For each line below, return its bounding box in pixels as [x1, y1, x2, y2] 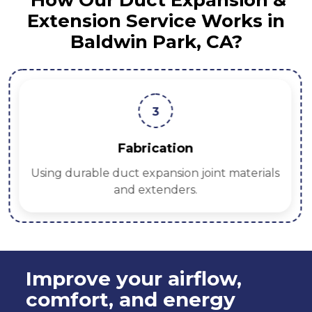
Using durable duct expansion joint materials [31, 166, 280, 180]
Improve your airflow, [26, 267, 242, 291]
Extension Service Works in [27, 10, 285, 33]
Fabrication [117, 141, 193, 157]
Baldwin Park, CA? [70, 31, 242, 54]
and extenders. [113, 183, 197, 197]
